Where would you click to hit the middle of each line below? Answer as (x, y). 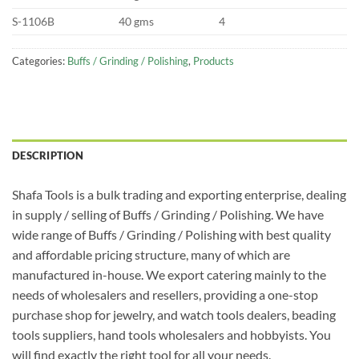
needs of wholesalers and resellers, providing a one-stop (165, 294)
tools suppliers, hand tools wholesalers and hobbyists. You (171, 334)
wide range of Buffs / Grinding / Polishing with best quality (171, 234)
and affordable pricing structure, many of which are (151, 254)
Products (214, 61)
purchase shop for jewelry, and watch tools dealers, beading (174, 314)
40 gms (137, 21)
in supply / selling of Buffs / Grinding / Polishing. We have (168, 214)
